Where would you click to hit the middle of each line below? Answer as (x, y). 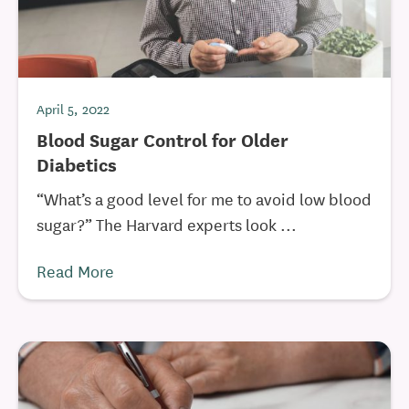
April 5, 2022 (73, 109)
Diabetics (77, 164)
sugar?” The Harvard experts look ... (167, 224)
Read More (75, 270)
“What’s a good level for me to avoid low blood (204, 198)
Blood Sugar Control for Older (163, 139)
